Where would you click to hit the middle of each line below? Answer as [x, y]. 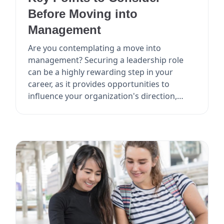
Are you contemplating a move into [95, 48]
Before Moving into [83, 14]
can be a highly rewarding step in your [101, 72]
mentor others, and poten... [80, 108]
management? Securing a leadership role [106, 60]
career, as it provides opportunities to [99, 84]
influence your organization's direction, [103, 96]
